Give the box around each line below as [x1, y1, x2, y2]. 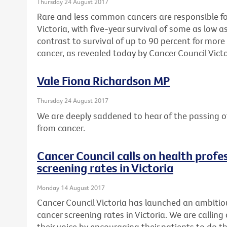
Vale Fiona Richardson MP [37, 73, 170, 89]
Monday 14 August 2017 [37, 183, 105, 192]
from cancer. [37, 122, 85, 134]
